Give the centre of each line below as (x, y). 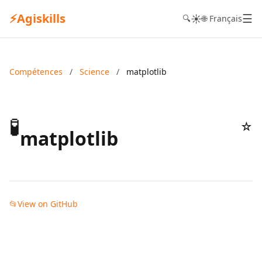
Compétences (36, 72)
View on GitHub (48, 204)
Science (94, 72)
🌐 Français (222, 18)
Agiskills (41, 18)
